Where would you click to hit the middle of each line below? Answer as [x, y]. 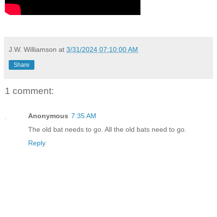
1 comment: [29, 91]
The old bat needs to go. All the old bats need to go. [107, 129]
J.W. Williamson [33, 49]
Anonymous [48, 116]
